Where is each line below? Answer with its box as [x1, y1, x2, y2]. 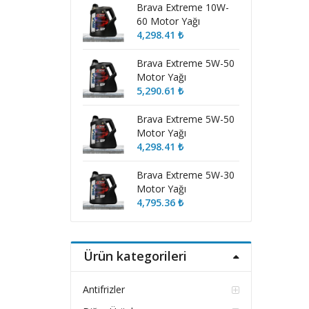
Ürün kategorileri [83, 247, 187, 264]
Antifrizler [82, 283, 125, 297]
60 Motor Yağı [136, 14, 200, 28]
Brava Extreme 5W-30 [136, 168, 235, 182]
